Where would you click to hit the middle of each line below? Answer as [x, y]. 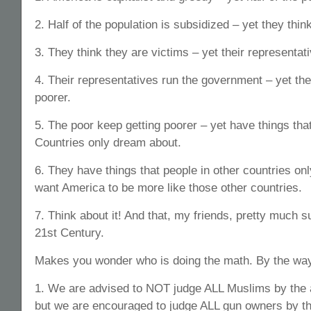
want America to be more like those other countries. [168, 187]
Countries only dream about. [108, 142]
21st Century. [69, 233]
